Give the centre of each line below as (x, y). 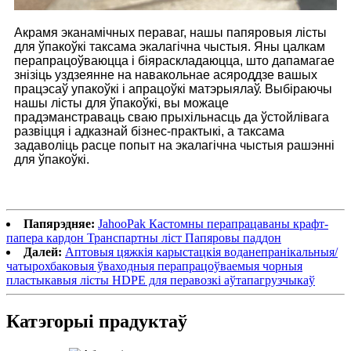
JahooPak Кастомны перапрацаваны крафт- (213, 223)
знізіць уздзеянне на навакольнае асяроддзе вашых (166, 74)
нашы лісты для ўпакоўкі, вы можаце (121, 103)
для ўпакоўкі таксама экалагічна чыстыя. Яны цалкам (170, 46)
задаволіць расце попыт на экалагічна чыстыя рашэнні (174, 145)
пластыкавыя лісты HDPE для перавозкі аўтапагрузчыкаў (161, 280)
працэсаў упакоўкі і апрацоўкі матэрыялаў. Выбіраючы (173, 89)
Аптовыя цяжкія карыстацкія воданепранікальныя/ (201, 251)
